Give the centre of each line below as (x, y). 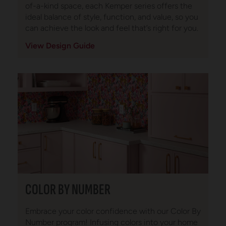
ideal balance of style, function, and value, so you (112, 17)
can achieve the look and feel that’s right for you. (112, 28)
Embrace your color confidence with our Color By (113, 211)
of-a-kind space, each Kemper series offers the (109, 6)
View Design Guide (60, 46)
